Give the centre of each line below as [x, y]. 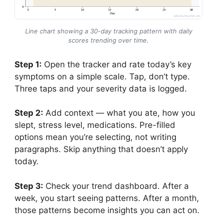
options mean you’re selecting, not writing [95, 137]
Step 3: [29, 186]
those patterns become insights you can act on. [107, 210]
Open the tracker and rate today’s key [116, 64]
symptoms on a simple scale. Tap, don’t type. [102, 76]
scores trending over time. [108, 40]
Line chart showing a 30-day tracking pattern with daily [108, 31]
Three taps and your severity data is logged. [101, 88]
